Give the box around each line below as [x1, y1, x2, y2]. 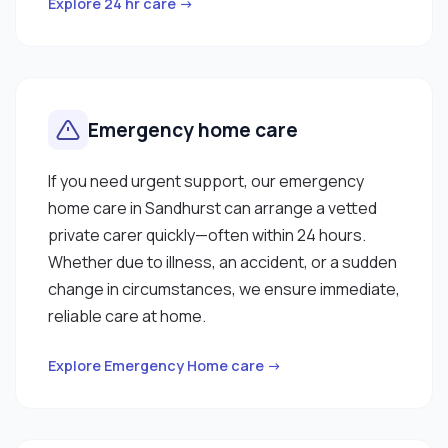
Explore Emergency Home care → [48, 355, 282, 375]
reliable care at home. [48, 304, 206, 327]
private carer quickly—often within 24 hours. [48, 223, 366, 246]
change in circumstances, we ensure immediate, [48, 277, 400, 300]
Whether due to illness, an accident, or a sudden [48, 250, 397, 273]
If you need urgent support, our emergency [48, 169, 364, 192]
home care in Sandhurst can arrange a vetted [48, 196, 377, 219]
